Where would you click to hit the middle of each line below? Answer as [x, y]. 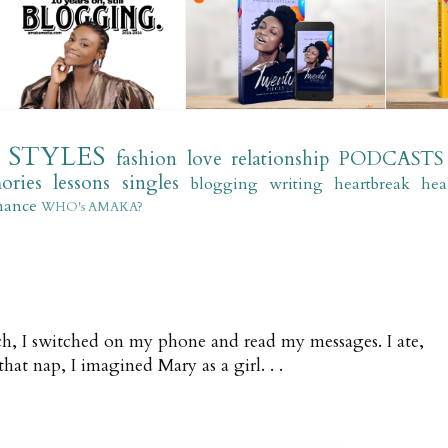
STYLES [57, 157]
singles [151, 183]
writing [295, 184]
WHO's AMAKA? [92, 207]
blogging [225, 184]
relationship [280, 159]
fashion [147, 159]
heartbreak [371, 184]
